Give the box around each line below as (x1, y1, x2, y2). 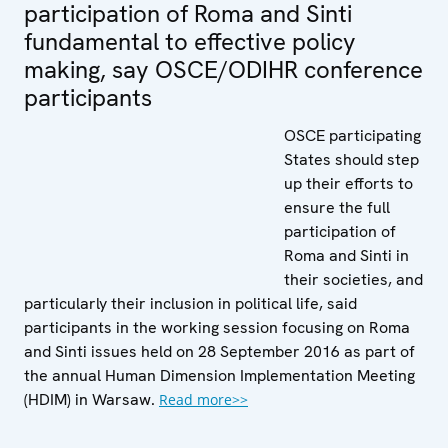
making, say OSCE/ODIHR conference (24, 53, 423, 85)
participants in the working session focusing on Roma (24, 316, 410, 338)
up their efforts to (284, 172, 413, 194)
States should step (284, 148, 419, 170)
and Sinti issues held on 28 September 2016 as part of (24, 340, 415, 362)
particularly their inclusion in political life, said (24, 292, 357, 314)
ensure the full (284, 196, 390, 218)
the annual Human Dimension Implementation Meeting (24, 364, 415, 386)
